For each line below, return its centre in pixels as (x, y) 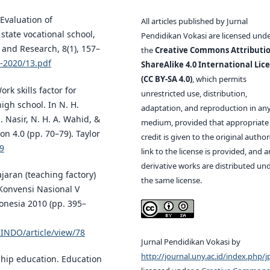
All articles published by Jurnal (194, 21)
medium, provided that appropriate (205, 123)
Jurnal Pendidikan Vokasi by (191, 242)
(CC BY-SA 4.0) (167, 79)
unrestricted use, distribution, (194, 94)
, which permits (219, 79)
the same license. (171, 181)
